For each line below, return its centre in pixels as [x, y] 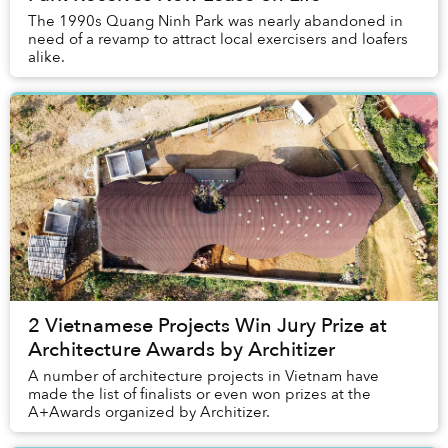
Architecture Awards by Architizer [181, 350]
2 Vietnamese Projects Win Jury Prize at [207, 326]
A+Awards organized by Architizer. [149, 412]
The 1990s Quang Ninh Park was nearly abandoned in [215, 21]
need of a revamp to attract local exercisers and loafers [218, 39]
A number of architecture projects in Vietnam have [203, 376]
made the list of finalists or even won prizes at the [199, 394]
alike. [46, 57]
